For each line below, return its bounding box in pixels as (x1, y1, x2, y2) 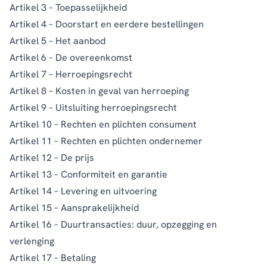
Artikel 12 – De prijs (10, 151, 94, 164)
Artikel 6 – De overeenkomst (10, 51, 132, 64)
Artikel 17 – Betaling (10, 251, 96, 264)
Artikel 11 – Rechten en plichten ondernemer (10, 134, 203, 147)
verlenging (10, 234, 54, 247)
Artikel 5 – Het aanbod (10, 34, 105, 47)
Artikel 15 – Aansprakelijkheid (10, 201, 139, 214)
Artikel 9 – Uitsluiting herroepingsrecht (10, 101, 177, 114)
